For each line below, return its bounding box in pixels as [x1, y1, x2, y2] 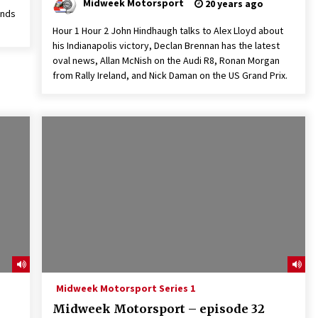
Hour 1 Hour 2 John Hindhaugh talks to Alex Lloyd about [52, 24, 283, 37]
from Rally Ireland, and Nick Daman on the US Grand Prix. [52, 69, 287, 82]
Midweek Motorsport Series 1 [55, 282, 195, 295]
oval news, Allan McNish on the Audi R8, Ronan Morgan [52, 54, 280, 67]
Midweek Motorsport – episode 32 [52, 302, 265, 316]
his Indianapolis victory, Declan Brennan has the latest [52, 39, 280, 52]
